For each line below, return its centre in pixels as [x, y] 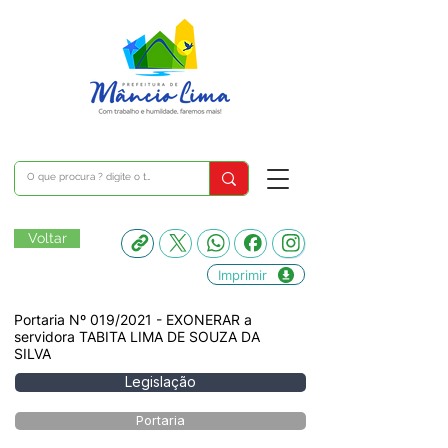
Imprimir [242, 274]
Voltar [47, 238]
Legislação [160, 382]
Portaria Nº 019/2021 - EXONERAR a [133, 319]
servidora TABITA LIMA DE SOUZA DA [137, 336]
